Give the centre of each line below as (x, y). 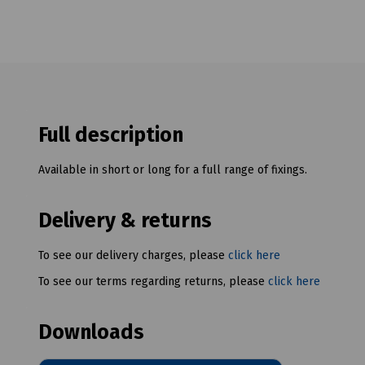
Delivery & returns (125, 221)
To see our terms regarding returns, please (153, 282)
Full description (111, 136)
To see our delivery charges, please (133, 256)
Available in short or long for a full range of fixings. (173, 170)
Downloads (91, 333)
